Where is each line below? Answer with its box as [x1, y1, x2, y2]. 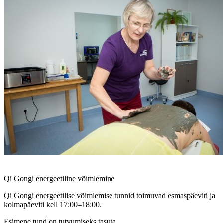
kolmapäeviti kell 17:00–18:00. [4, 200, 102, 209]
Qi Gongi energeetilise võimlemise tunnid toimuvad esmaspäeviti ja [4, 191, 215, 200]
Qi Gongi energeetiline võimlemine [4, 174, 114, 183]
